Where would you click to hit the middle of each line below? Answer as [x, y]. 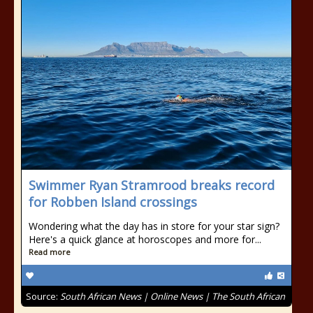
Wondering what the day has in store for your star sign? [154, 226]
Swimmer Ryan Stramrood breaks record [152, 185]
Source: [43, 296]
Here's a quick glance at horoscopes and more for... [145, 239]
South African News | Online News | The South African [173, 296]
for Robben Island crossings [113, 202]
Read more [50, 252]
